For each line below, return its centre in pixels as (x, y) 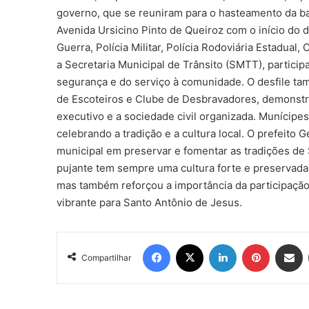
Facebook (191, 243)
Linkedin (254, 243)
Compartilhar (107, 257)
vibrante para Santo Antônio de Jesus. (150, 202)
